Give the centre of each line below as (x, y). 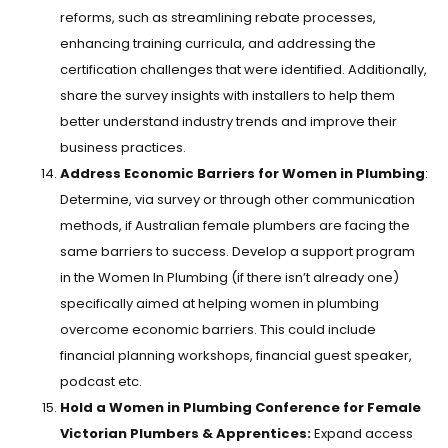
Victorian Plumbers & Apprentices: (185, 434)
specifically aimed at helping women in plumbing (219, 304)
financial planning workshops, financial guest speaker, (236, 356)
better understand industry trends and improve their (228, 122)
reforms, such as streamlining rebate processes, (218, 18)
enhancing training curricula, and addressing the (218, 44)
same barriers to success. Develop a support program (237, 252)
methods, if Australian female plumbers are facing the (235, 226)
